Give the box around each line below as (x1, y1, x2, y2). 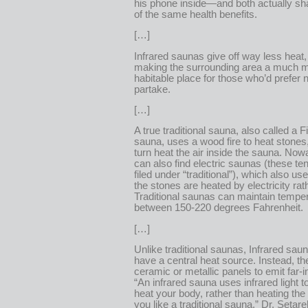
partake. (134, 83, 170, 95)
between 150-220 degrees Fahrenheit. (134, 202, 303, 214)
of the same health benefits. (134, 8, 257, 20)
